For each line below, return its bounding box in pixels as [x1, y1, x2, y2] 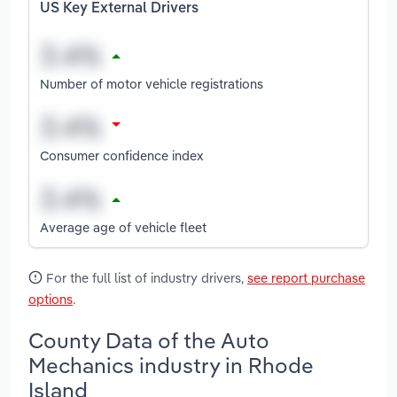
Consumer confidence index [40, 146, 204, 164]
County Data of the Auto [28, 326, 269, 354]
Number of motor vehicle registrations [40, 74, 263, 92]
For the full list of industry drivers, [43, 269, 247, 287]
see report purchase [247, 269, 365, 287]
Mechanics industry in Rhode [28, 351, 314, 378]
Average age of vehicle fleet [40, 218, 206, 236]
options [28, 291, 73, 308]
